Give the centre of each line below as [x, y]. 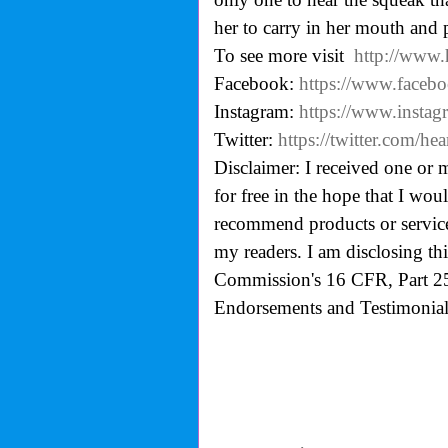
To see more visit [283, 56]
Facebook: [256, 84]
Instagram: [256, 112]
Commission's [267, 280]
